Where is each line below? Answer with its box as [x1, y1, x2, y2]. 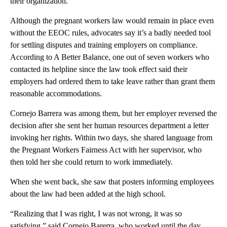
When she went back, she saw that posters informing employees [10, 177, 214, 186]
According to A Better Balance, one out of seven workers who [10, 52, 209, 61]
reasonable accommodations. [10, 89, 102, 98]
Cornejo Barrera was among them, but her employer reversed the [10, 108, 217, 118]
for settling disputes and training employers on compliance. [10, 40, 198, 49]
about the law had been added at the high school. [10, 189, 166, 198]
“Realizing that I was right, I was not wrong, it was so [10, 209, 182, 218]
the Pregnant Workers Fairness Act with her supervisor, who [10, 145, 202, 154]
